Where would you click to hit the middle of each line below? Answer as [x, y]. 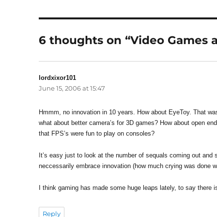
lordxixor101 [58, 78]
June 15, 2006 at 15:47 [72, 88]
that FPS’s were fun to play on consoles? [97, 134]
